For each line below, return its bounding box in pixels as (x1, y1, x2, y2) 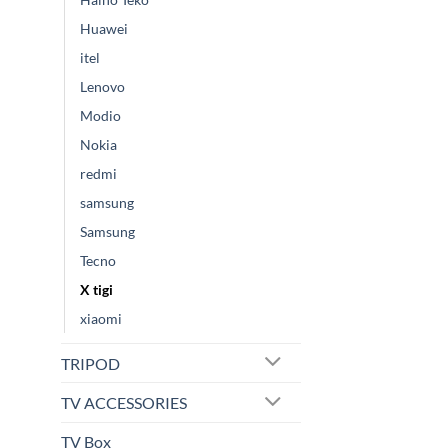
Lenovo (80, 77, 125, 95)
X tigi (80, 280, 113, 298)
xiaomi (80, 309, 122, 327)
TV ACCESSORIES (61, 393, 187, 413)
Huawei (80, 19, 128, 37)
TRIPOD (61, 353, 120, 373)
